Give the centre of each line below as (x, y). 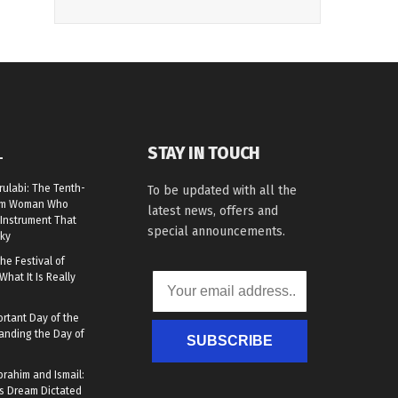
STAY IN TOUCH (204, 153)
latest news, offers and (212, 211)
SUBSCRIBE (229, 340)
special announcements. (216, 231)
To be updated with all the (222, 190)
